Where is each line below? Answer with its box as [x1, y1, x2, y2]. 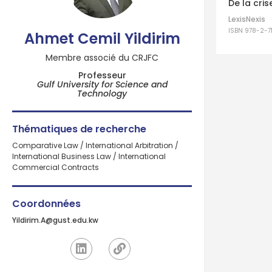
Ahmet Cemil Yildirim [24, 28, 180, 49]
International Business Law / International [12, 151, 166, 161]
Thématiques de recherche [12, 122, 146, 136]
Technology [77, 87, 127, 100]
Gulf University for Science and [36, 78, 168, 90]
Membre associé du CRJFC [46, 51, 158, 64]
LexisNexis [228, 13, 265, 24]
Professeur [78, 69, 126, 81]
